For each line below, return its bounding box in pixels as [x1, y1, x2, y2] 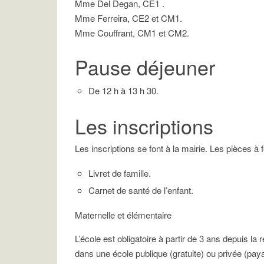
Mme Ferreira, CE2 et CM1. [75, 12, 182, 24]
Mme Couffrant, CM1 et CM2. [75, 27, 189, 39]
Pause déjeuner [75, 52, 215, 81]
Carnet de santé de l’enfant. [88, 184, 193, 196]
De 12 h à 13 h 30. [88, 84, 159, 97]
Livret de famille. [88, 167, 151, 179]
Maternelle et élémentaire [75, 209, 171, 221]
